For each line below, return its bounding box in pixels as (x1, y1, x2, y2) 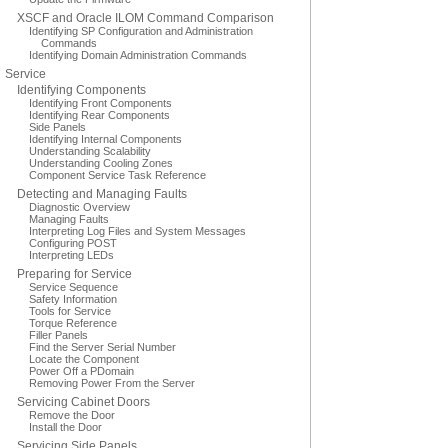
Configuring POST (29, 237, 117, 249)
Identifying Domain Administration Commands (29, 49, 247, 61)
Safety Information (29, 293, 117, 305)
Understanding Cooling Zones (29, 157, 173, 169)
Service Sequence (29, 281, 118, 293)
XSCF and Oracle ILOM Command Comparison (17, 11, 274, 25)
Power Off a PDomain (29, 365, 134, 377)
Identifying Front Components (29, 97, 172, 109)
